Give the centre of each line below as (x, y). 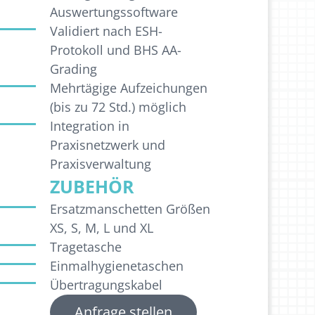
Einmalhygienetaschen (116, 266)
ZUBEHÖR (92, 187)
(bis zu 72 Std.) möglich (118, 107)
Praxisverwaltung (100, 164)
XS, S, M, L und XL (101, 228)
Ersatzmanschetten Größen (130, 209)
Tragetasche (85, 247)
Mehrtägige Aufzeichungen (128, 88)
